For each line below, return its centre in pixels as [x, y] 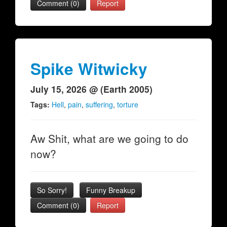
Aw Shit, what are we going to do [109, 138]
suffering [99, 104]
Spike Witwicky [89, 69]
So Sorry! [52, 190]
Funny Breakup [111, 190]
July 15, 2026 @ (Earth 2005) [91, 89]
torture [128, 104]
